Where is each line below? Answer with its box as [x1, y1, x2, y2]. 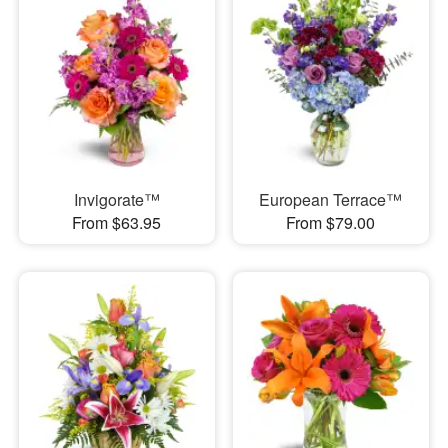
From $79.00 [286, 211, 376, 235]
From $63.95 [72, 211, 162, 235]
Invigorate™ [73, 188, 160, 212]
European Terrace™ [259, 188, 403, 212]
